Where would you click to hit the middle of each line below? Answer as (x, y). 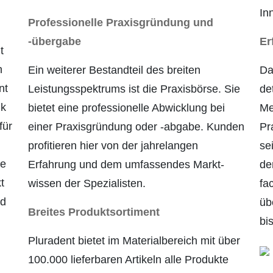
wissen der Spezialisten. (87, 184)
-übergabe (55, 42)
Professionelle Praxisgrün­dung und (121, 23)
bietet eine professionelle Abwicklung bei (126, 108)
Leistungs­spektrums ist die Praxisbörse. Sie (134, 89)
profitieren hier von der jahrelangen (113, 146)
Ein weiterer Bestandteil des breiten (114, 70)
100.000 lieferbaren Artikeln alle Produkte (128, 260)
